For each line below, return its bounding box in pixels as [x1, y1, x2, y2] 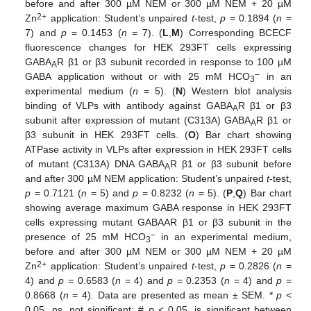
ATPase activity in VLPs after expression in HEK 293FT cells [25, 144, 292, 155]
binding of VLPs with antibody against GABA [25, 100, 233, 112]
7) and [25, 27, 61, 39]
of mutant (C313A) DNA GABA [25, 158, 165, 170]
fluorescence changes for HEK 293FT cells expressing [25, 42, 292, 53]
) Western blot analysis [183, 85, 292, 97]
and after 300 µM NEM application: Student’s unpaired [25, 173, 267, 185]
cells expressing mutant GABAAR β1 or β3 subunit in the [25, 217, 292, 228]
